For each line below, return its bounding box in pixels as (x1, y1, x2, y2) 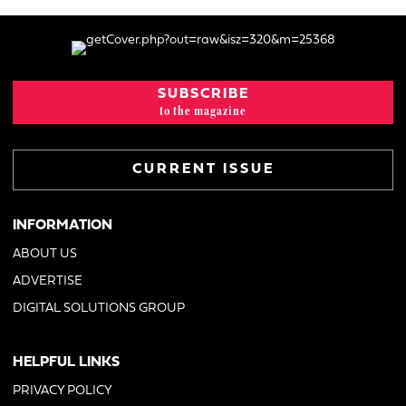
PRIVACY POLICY (13, 383, 112, 398)
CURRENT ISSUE (131, 161, 275, 177)
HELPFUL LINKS (13, 354, 120, 370)
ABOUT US (13, 246, 77, 261)
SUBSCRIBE (157, 86, 249, 101)
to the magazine (159, 101, 246, 119)
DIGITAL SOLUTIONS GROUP (13, 301, 185, 315)
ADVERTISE (13, 274, 82, 288)
